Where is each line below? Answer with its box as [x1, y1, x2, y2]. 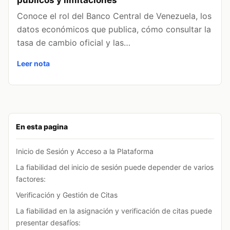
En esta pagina [16, 122, 68, 131]
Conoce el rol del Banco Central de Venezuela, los [17, 10, 212, 21]
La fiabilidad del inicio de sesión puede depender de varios [16, 162, 214, 171]
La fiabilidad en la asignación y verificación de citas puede [16, 206, 212, 215]
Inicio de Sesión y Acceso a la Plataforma [16, 146, 154, 156]
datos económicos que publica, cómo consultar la [17, 24, 211, 34]
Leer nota [17, 59, 50, 68]
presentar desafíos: [16, 218, 81, 227]
